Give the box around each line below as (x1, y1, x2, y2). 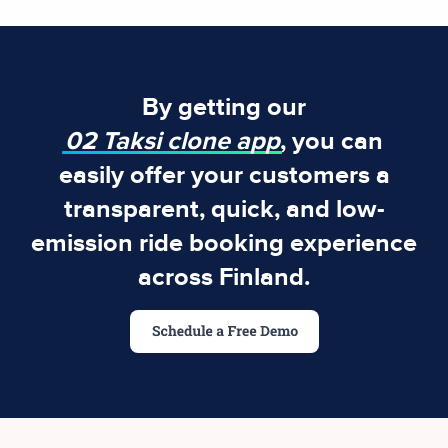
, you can (280, 128, 383, 155)
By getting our (142, 94, 306, 121)
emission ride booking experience (31, 230, 417, 257)
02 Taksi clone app (65, 128, 280, 155)
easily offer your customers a (58, 162, 390, 189)
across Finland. (138, 264, 310, 291)
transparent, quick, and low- (63, 196, 385, 223)
